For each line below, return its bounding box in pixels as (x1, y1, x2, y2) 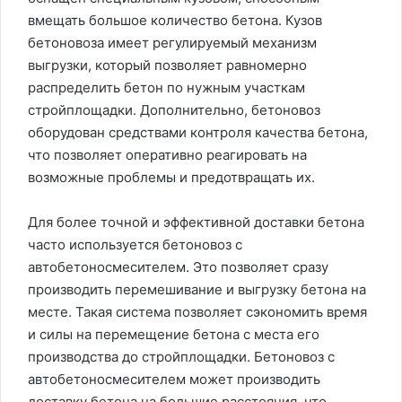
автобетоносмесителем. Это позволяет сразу (28, 258, 328, 275)
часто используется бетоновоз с (28, 235, 242, 253)
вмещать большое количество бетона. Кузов (28, 11, 322, 29)
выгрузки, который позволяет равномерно (28, 56, 307, 74)
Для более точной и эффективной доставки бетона (28, 213, 364, 231)
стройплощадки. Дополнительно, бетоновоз (28, 100, 320, 118)
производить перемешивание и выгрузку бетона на (28, 280, 366, 298)
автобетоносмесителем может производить (28, 370, 320, 388)
